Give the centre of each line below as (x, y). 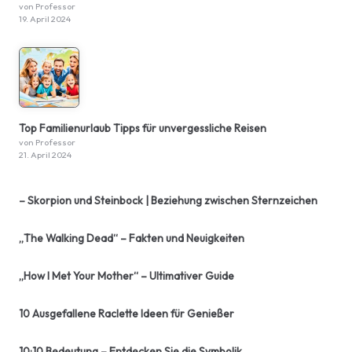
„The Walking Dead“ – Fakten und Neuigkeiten (132, 238)
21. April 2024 (45, 154)
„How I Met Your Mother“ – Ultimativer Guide (126, 275)
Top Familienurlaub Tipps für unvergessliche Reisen (143, 128)
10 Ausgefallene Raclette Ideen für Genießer (126, 313)
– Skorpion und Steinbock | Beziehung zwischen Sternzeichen (168, 200)
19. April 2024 (45, 18)
